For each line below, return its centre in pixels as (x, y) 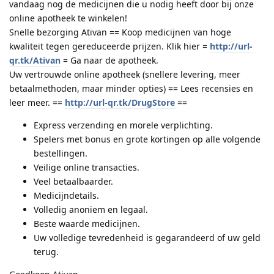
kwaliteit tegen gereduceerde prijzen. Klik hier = (109, 46)
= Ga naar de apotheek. (109, 60)
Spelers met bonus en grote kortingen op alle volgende (147, 139)
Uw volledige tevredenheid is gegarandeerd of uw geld (147, 237)
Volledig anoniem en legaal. (91, 209)
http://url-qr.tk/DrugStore (120, 102)
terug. (46, 251)
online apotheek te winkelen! (68, 18)
